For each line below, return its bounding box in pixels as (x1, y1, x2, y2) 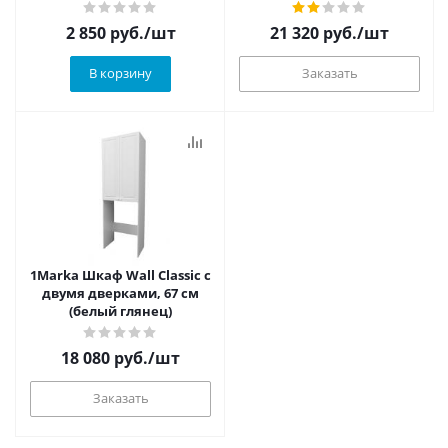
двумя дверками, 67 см (42, 284, 199, 302)
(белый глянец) (69, 302, 172, 320)
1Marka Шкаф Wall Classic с (30, 266, 211, 284)
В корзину (89, 64, 152, 82)
